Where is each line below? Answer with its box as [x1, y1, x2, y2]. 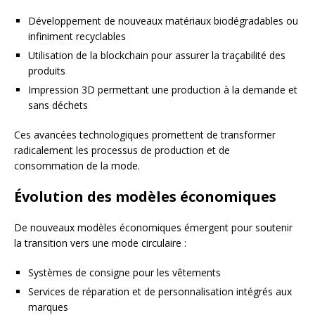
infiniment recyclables [28, 30, 126, 43]
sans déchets [28, 98, 88, 112]
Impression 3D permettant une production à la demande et [28, 83, 297, 96]
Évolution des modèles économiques [14, 187, 276, 206]
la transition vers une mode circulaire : [14, 236, 186, 250]
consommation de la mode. [14, 159, 140, 172]
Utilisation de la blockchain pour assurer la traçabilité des [28, 49, 285, 62]
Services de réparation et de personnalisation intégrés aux [28, 285, 292, 298]
